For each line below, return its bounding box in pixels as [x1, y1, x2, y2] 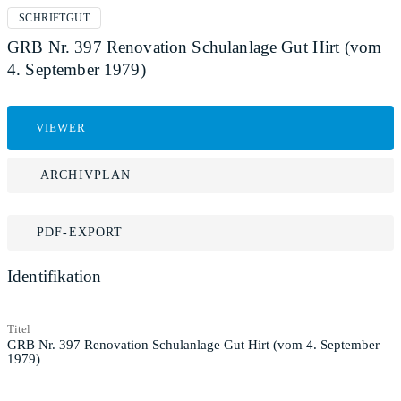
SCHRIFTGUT [19, 12, 90, 24]
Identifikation [7, 267, 102, 286]
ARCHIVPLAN [40, 168, 132, 182]
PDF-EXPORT [37, 226, 124, 239]
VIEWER [36, 121, 87, 134]
